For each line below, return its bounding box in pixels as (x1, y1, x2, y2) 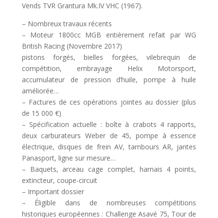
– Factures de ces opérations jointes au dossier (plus (21, 97, 197, 107)
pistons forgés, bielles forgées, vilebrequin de (21, 52, 197, 62)
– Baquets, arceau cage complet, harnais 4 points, (21, 164, 197, 174)
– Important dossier (21, 186, 84, 196)
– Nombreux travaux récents (21, 18, 112, 28)
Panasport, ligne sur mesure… (21, 153, 116, 163)
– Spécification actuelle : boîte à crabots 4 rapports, (21, 119, 197, 129)
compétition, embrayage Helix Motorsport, (21, 63, 197, 73)
